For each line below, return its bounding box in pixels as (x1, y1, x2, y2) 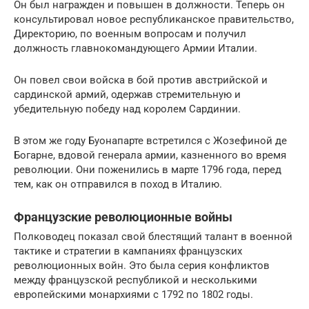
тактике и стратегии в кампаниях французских (14, 245, 242, 258)
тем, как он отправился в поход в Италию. (14, 178, 222, 191)
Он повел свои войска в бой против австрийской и (14, 74, 268, 87)
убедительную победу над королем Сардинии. (14, 103, 241, 116)
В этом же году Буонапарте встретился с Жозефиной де (14, 134, 287, 148)
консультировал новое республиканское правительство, (14, 13, 294, 26)
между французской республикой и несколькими (14, 274, 257, 287)
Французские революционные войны (14, 210, 232, 225)
